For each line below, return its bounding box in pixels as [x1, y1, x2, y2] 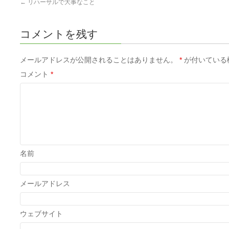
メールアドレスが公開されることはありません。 [20, 56, 177, 64]
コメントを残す [20, 28, 98, 40]
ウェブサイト [20, 210, 63, 218]
